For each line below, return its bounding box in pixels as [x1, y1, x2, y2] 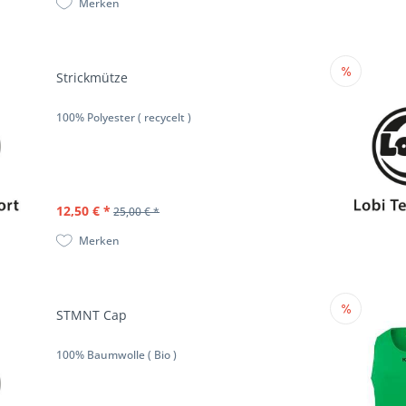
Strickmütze [56, 69, 129, 87]
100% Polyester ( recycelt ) [56, 110, 192, 126]
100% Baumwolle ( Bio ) [56, 347, 178, 363]
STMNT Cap [56, 306, 128, 324]
